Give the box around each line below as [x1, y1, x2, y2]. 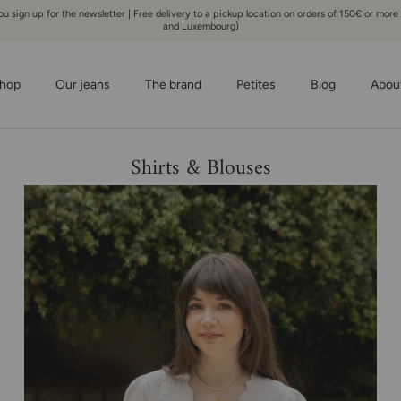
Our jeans [55, 76, 110, 92]
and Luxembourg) [162, 20, 239, 32]
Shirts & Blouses [130, 149, 271, 187]
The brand [145, 76, 201, 92]
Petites [236, 76, 276, 92]
